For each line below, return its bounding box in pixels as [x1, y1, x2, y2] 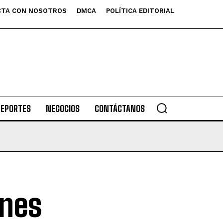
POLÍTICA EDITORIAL [106, 7, 174, 14]
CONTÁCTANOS [94, 103, 145, 114]
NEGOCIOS [45, 103, 80, 114]
